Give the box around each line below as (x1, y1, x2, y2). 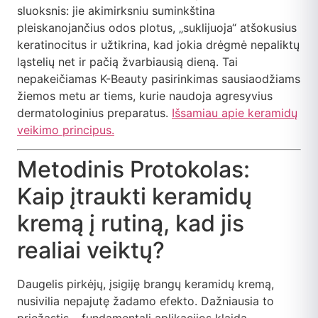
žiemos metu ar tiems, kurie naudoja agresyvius (17, 89, 273, 104)
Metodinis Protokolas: (17, 155, 250, 183)
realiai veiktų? (17, 236, 165, 264)
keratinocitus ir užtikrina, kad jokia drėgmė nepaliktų (17, 38, 300, 53)
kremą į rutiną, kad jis (17, 209, 244, 237)
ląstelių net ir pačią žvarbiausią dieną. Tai (17, 55, 238, 70)
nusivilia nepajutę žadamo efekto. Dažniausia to (17, 293, 274, 308)
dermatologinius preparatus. (17, 106, 172, 121)
